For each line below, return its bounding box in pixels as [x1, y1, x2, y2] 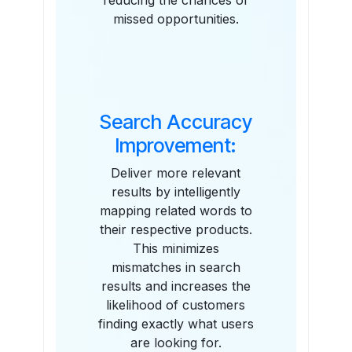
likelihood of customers [106, 297, 246, 313]
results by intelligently [111, 184, 240, 200]
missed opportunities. [112, 11, 239, 27]
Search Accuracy [99, 110, 252, 134]
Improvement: [115, 134, 236, 158]
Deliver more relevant [111, 165, 241, 181]
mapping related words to [99, 203, 252, 219]
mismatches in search [111, 259, 240, 276]
